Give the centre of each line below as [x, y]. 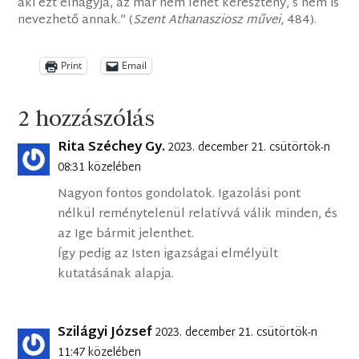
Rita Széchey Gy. [112, 147]
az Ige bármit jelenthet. [126, 234]
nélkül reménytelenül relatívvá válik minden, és [198, 214]
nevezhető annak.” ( [76, 20]
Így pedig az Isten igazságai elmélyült [168, 254]
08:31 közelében [100, 167]
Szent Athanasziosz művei [207, 20]
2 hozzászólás [87, 117]
